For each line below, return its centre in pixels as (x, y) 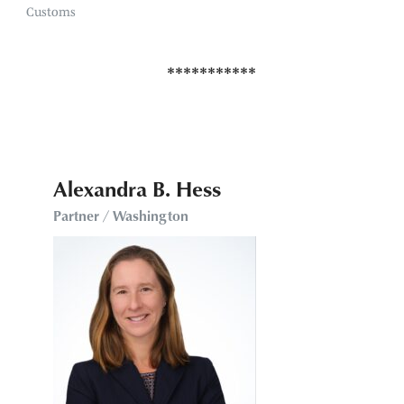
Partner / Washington (120, 215)
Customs (50, 11)
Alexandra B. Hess (137, 188)
